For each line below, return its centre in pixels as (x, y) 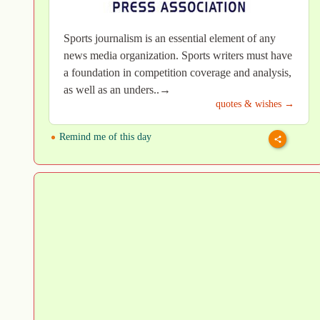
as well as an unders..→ (117, 89)
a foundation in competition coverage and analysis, (177, 72)
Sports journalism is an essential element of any (170, 38)
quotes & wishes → (255, 104)
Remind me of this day (104, 136)
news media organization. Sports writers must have (178, 55)
